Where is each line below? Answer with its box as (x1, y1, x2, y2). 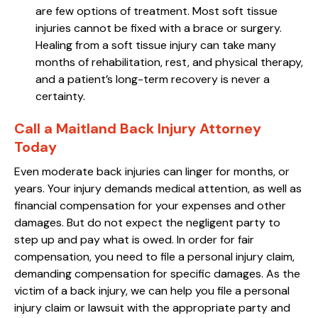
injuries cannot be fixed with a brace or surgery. (35, 20, 282, 35)
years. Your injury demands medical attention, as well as (14, 180, 302, 196)
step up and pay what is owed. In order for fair (14, 231, 254, 247)
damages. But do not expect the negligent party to (14, 214, 280, 230)
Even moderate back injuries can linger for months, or (14, 163, 290, 179)
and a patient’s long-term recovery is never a (35, 71, 270, 87)
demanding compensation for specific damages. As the (14, 265, 300, 281)
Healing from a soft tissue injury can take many (35, 37, 276, 53)
